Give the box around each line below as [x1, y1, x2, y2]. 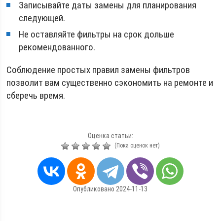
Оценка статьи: [87, 131, 133, 140]
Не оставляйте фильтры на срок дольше [19, 28, 175, 40]
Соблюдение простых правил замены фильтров [6, 64, 190, 75]
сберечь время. [6, 89, 66, 101]
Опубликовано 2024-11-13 [73, 184, 148, 193]
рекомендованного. [19, 41, 96, 53]
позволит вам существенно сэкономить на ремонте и [6, 76, 214, 88]
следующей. [19, 12, 66, 24]
